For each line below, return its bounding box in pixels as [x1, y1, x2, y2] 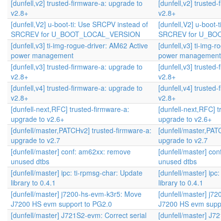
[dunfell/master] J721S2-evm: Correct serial [11, 210, 147, 220]
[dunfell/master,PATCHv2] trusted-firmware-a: [11, 125, 151, 135]
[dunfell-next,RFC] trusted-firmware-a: [11, 104, 129, 114]
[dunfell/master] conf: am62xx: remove [11, 147, 131, 156]
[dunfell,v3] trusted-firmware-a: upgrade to [11, 62, 143, 72]
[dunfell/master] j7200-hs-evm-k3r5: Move [11, 189, 142, 199]
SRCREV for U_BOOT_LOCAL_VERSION [11, 29, 140, 39]
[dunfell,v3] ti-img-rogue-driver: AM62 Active [11, 40, 148, 50]
